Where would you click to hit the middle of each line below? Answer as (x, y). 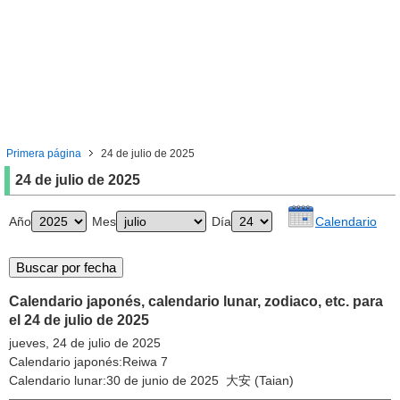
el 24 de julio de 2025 (79, 320)
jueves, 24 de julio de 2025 (85, 343)
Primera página (44, 154)
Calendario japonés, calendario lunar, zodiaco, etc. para (196, 301)
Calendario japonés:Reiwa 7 (88, 362)
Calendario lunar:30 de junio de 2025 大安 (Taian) (151, 380)
